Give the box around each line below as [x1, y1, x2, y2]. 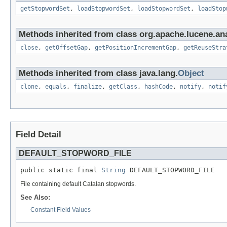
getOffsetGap [45, 44, 88, 52]
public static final [20, 166, 101, 174]
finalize [73, 83, 102, 91]
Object [178, 68, 204, 79]
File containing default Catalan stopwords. [20, 180, 136, 187]
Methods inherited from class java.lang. [19, 68, 178, 79]
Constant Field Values [30, 206, 91, 214]
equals [45, 83, 66, 91]
